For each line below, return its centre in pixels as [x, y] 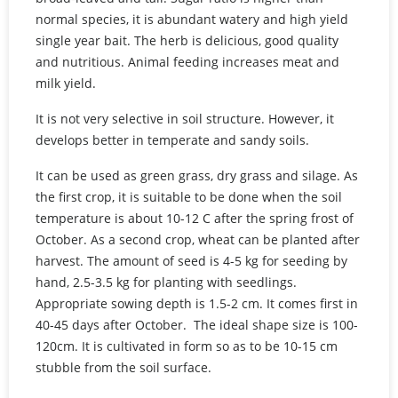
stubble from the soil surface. [125, 367]
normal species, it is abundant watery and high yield [192, 19]
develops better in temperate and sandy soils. [174, 139]
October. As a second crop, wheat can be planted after [198, 239]
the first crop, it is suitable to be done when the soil [189, 196]
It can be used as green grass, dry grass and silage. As [197, 175]
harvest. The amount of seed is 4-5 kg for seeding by [191, 260]
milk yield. [68, 83]
